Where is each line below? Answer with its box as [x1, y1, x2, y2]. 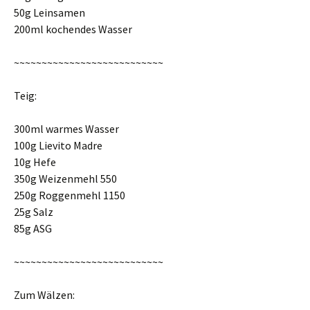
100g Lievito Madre [14, 138, 102, 152]
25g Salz [14, 205, 53, 219]
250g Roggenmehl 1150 [14, 188, 125, 202]
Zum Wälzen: [14, 288, 75, 302]
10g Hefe [14, 155, 56, 169]
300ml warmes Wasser [14, 122, 119, 136]
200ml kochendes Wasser [14, 22, 132, 36]
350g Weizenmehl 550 [14, 172, 117, 185]
